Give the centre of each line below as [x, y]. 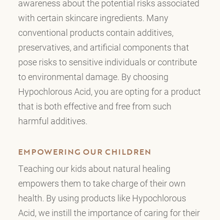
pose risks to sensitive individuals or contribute [107, 62]
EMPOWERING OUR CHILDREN [84, 151]
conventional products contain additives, [96, 32]
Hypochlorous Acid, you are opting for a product [109, 91]
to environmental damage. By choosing [93, 76]
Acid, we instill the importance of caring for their [109, 212]
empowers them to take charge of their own [102, 183]
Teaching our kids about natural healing [94, 168]
